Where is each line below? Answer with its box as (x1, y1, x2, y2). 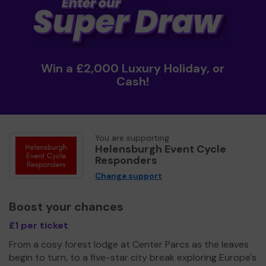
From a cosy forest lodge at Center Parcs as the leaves (9, 237, 249, 251)
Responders (95, 153, 157, 167)
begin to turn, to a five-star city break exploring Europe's (9, 251, 256, 264)
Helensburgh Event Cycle (95, 141, 226, 156)
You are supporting (95, 132, 169, 143)
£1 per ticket (9, 218, 68, 232)
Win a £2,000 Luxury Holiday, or (41, 60, 225, 76)
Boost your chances (9, 198, 123, 214)
